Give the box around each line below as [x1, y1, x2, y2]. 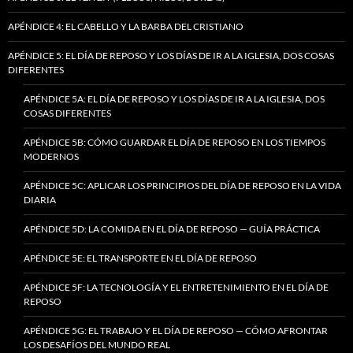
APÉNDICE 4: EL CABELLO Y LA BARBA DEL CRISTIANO [8, 20, 243, 32]
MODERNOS [24, 150, 79, 162]
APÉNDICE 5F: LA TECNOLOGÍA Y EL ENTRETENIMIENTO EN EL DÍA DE [24, 281, 329, 293]
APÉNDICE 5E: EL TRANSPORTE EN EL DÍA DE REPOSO [24, 251, 257, 264]
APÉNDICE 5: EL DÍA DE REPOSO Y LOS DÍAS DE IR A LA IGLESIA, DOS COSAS [8, 49, 334, 61]
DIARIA [24, 193, 56, 206]
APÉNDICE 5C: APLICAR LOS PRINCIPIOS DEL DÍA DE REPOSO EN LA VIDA [24, 179, 341, 191]
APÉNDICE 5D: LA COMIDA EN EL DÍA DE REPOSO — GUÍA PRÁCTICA [24, 222, 320, 235]
